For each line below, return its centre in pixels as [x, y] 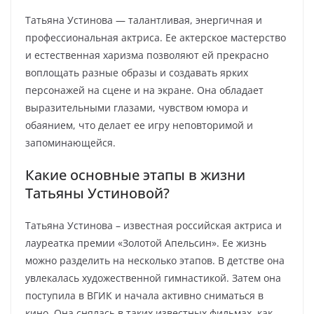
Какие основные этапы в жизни [135, 175]
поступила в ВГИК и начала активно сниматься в [144, 295]
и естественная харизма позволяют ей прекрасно [147, 55]
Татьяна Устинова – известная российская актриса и [153, 225]
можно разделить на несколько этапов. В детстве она [155, 260]
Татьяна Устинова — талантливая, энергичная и [144, 20]
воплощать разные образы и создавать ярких [137, 73]
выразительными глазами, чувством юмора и [137, 108]
